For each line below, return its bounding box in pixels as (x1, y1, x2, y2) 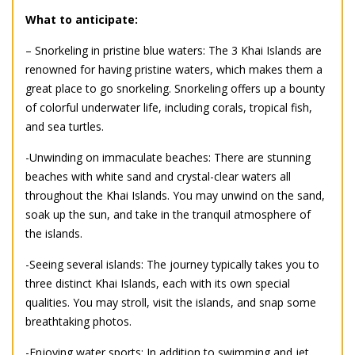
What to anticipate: (25, 12, 138, 28)
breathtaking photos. (25, 314, 132, 330)
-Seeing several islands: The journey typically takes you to (25, 257, 319, 273)
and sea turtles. (25, 119, 104, 135)
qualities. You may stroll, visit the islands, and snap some (25, 295, 316, 311)
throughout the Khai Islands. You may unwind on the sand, (25, 188, 325, 204)
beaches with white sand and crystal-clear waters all (25, 169, 291, 185)
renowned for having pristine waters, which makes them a (25, 62, 323, 78)
